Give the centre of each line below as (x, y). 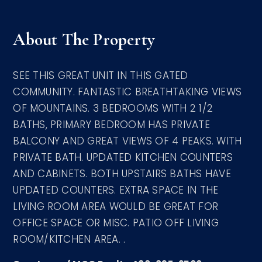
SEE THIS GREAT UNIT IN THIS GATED (101, 75)
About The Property (84, 39)
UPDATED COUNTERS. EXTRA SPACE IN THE (116, 190)
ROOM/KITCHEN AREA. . (69, 239)
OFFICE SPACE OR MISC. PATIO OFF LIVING (116, 223)
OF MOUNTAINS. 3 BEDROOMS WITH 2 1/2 (113, 108)
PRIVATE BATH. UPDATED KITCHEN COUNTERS (123, 157)
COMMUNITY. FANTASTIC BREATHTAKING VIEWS (127, 92)
